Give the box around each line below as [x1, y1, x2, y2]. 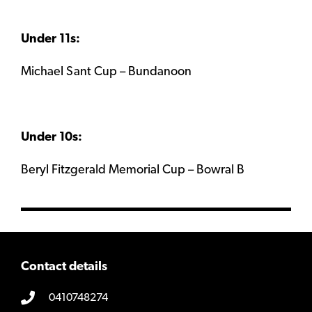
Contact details [21, 260, 107, 274]
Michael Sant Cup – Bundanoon [21, 65, 192, 79]
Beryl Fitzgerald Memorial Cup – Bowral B [21, 164, 244, 178]
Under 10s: [21, 131, 82, 145]
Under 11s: [21, 33, 80, 47]
